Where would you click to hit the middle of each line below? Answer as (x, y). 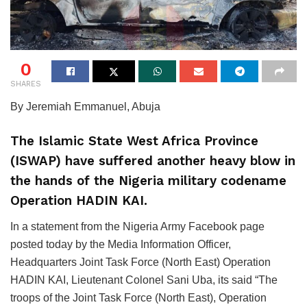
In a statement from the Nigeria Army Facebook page (137, 226)
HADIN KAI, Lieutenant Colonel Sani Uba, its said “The (144, 280)
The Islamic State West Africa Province (134, 142)
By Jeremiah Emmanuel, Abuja (85, 106)
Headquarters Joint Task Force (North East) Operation (140, 262)
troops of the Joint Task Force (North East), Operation (138, 297)
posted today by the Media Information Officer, (121, 244)
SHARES (26, 84)
